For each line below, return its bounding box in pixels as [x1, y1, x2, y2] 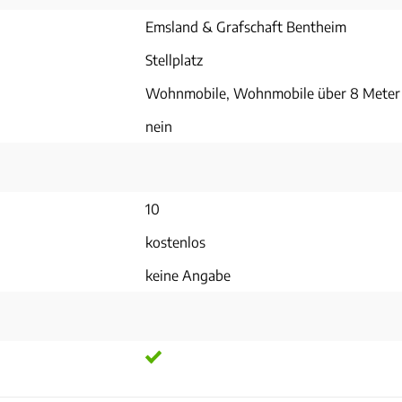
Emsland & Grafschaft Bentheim [145, 17, 346, 35]
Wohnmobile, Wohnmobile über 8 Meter [145, 83, 400, 101]
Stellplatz [145, 50, 203, 68]
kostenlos [145, 232, 205, 250]
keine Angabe [145, 266, 231, 284]
